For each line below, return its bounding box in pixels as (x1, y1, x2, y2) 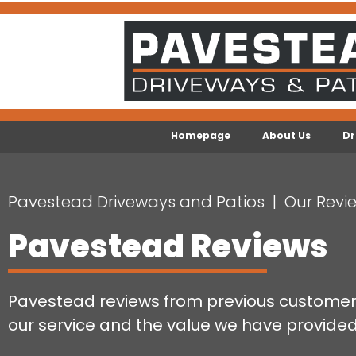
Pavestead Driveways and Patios (8, 191, 265, 213)
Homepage (171, 129, 231, 142)
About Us (262, 129, 311, 142)
